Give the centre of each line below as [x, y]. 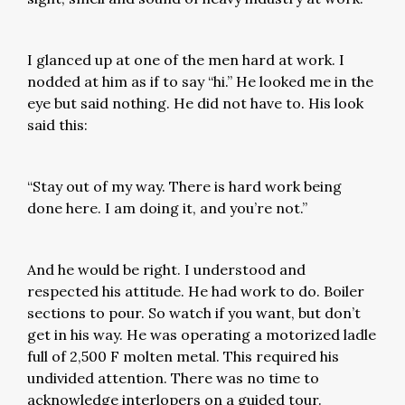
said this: [61, 125]
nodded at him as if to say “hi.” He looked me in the [200, 81]
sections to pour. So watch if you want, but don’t [194, 313]
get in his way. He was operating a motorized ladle [202, 334]
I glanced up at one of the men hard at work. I [186, 60]
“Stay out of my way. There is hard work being [184, 186]
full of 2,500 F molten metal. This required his [183, 356]
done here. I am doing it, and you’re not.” [171, 208]
